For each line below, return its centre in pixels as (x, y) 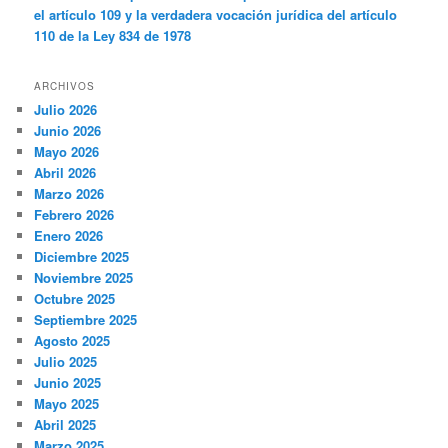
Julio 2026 (66, 109)
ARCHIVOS (65, 85)
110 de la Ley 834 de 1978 (113, 36)
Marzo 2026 (69, 193)
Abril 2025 (65, 424)
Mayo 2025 (67, 403)
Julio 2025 (66, 361)
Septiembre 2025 (86, 319)
